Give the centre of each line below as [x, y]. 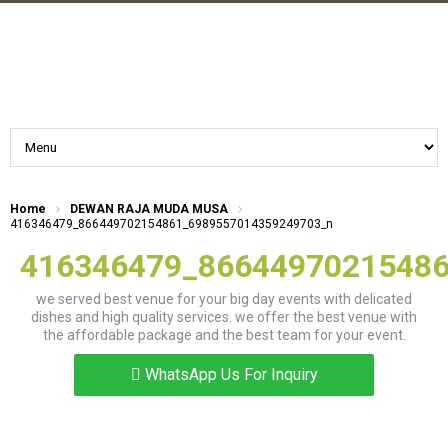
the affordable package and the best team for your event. [224, 335]
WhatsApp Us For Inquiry [231, 374]
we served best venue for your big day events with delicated [224, 299]
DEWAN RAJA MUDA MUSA [149, 209]
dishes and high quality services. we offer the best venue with [224, 317]
